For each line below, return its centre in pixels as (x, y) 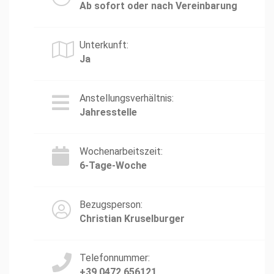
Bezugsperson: (111, 205)
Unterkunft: (104, 45)
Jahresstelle (108, 112)
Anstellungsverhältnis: (127, 98)
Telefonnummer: (115, 258)
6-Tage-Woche (113, 165)
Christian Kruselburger (132, 219)
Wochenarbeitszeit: (121, 151)
